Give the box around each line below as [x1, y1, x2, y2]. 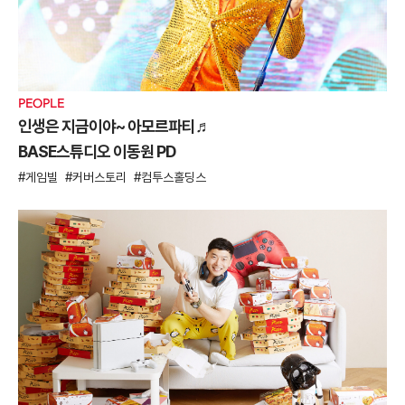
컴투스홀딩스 [141, 170, 206, 185]
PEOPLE [18, 95, 64, 110]
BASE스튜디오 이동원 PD [18, 142, 175, 162]
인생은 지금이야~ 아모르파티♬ [18, 117, 211, 137]
